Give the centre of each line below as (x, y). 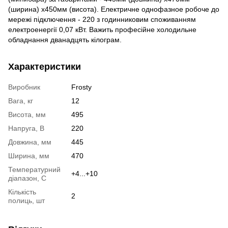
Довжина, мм (30, 142)
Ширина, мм (29, 156)
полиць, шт (26, 201)
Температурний (34, 169)
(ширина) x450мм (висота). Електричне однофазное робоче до (114, 9)
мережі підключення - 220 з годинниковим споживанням (102, 19)
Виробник (24, 87)
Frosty (81, 87)
